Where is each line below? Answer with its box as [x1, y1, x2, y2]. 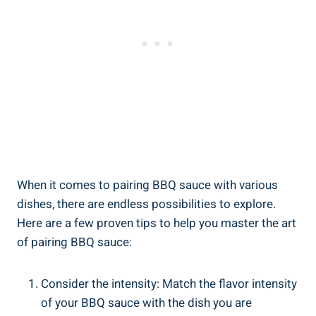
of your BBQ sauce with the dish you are [41, 293, 252, 312]
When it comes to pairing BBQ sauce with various [17, 176, 278, 194]
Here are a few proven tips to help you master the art [17, 214, 296, 232]
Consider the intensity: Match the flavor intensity [41, 274, 297, 293]
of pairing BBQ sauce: [17, 233, 132, 251]
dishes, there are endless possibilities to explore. [17, 195, 276, 213]
